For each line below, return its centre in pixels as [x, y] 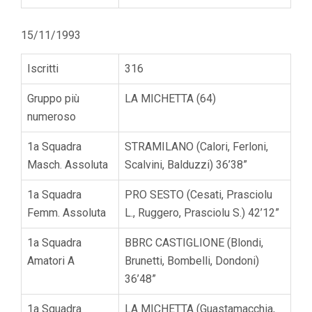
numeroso [52, 116]
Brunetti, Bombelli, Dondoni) [192, 260]
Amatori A [51, 260]
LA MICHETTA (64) [170, 98]
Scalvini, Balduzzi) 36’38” [186, 164]
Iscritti [43, 68]
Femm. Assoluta [67, 212]
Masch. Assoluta [68, 164]
